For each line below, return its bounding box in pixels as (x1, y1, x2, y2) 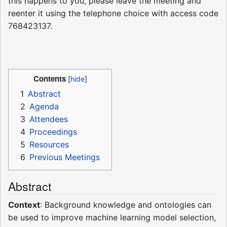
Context (8, 199, 40, 210)
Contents (33, 73, 66, 84)
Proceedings (29, 126, 77, 137)
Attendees (29, 113, 68, 124)
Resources (29, 139, 69, 149)
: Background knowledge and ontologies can (40, 199, 211, 210)
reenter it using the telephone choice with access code (8, 8, 218, 18)
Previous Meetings (29, 152, 100, 162)
